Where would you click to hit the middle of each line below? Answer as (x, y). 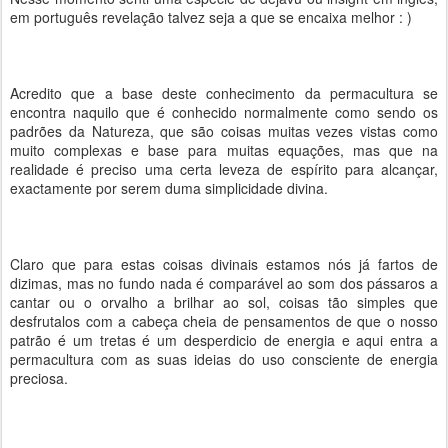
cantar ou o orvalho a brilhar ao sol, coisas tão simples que (224, 302)
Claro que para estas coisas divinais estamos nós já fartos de (224, 264)
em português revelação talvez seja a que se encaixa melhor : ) (211, 17)
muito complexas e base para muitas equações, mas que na (224, 150)
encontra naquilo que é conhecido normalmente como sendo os (224, 112)
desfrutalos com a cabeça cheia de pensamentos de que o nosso (224, 321)
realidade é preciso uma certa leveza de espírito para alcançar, (224, 169)
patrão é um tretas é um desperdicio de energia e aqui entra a (224, 340)
